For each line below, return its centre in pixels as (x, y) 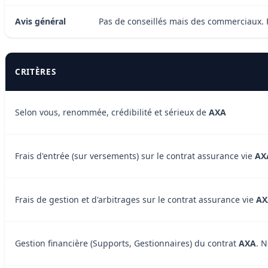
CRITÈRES (36, 71)
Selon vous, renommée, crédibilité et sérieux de (112, 112)
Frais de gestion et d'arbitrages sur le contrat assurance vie (135, 199)
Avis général (40, 21)
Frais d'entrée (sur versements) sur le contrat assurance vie (135, 156)
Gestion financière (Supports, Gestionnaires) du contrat (127, 243)
